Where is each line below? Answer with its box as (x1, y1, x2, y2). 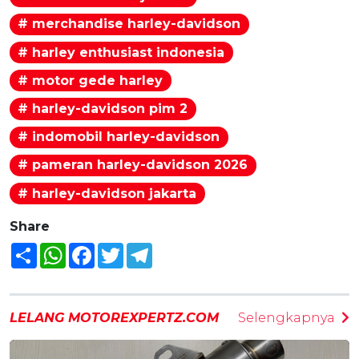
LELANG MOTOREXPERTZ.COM (10, 310, 219, 326)
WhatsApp (66, 242, 125, 257)
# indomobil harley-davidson (18, 129, 220, 145)
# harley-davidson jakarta (18, 185, 197, 201)
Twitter (123, 242, 163, 257)
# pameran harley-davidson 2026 (18, 157, 248, 173)
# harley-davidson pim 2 (18, 100, 188, 116)
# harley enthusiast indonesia (18, 44, 225, 60)
